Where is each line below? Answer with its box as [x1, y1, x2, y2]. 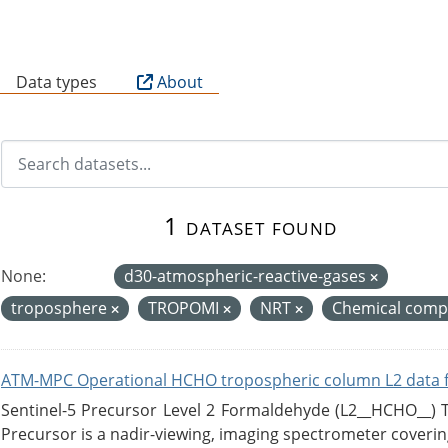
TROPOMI [148, 296, 223, 319]
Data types [16, 70, 97, 93]
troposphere [11, 296, 111, 319]
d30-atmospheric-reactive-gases [124, 264, 370, 287]
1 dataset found [164, 208, 337, 242]
